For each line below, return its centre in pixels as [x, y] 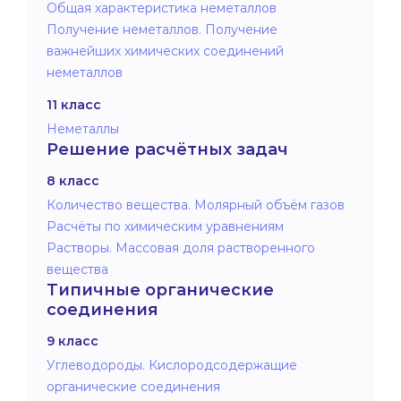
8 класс [73, 180]
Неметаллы [83, 128]
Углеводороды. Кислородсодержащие [172, 365]
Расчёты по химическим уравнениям [165, 226]
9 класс [73, 341]
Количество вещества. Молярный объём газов [196, 205]
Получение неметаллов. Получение [162, 29]
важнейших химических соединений [165, 51]
